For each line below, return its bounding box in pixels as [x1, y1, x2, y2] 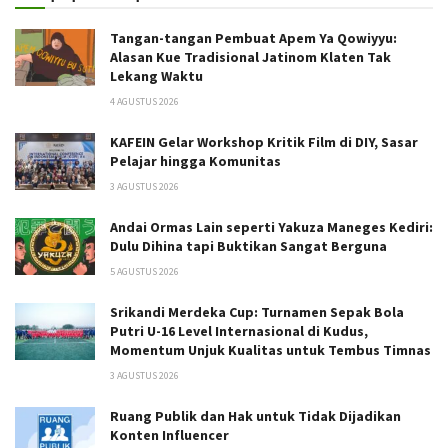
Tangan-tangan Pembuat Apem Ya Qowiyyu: [110, 28, 397, 47]
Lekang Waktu [110, 66, 203, 85]
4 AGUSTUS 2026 [110, 94, 179, 108]
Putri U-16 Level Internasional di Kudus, [110, 321, 368, 340]
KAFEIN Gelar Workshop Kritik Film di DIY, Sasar [110, 132, 418, 151]
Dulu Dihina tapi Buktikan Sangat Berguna [110, 236, 387, 255]
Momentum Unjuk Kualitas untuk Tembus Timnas [110, 340, 431, 359]
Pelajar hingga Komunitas [110, 151, 281, 170]
